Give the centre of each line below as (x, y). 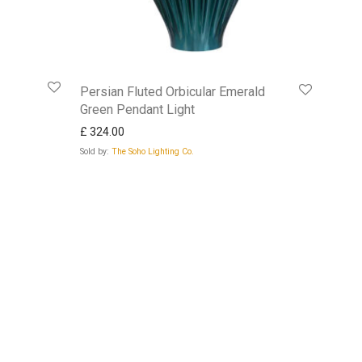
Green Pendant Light (137, 110)
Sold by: (96, 152)
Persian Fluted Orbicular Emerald (173, 92)
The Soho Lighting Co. (153, 152)
